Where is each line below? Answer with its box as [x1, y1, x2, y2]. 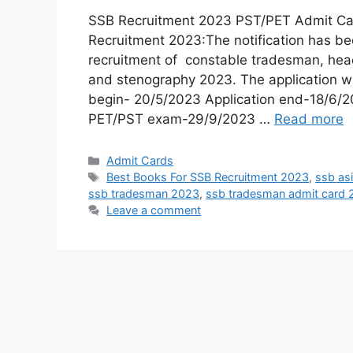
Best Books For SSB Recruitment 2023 [106, 170, 310, 184]
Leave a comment [106, 203, 202, 217]
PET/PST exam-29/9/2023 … [88, 111, 274, 128]
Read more [274, 111, 344, 128]
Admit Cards [106, 154, 174, 168]
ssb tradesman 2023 [88, 187, 199, 201]
